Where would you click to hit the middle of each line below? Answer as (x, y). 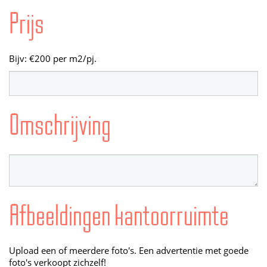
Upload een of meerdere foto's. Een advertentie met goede (129, 251)
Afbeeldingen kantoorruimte (119, 215)
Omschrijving (60, 125)
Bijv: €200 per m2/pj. (53, 59)
